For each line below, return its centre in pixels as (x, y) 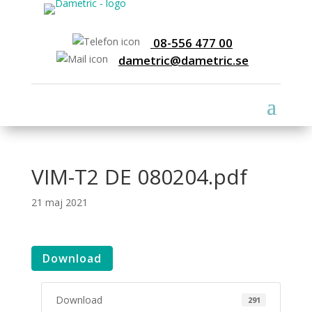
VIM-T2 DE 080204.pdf (139, 176)
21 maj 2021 (59, 202)
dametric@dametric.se (183, 60)
